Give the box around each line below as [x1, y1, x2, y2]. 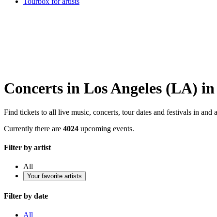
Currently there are [4, 124, 63, 133]
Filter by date [4, 191, 48, 200]
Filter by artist [4, 143, 51, 152]
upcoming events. [78, 124, 134, 133]
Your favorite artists [27, 172, 82, 180]
